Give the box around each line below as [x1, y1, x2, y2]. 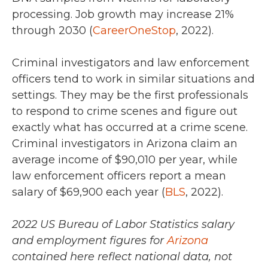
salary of [12, 185, 60, 199]
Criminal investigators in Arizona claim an [12, 137, 237, 151]
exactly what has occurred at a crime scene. [12, 121, 248, 135]
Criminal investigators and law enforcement [12, 56, 249, 70]
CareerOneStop [93, 24, 176, 38]
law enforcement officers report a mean [12, 169, 226, 183]
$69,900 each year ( [60, 185, 165, 199]
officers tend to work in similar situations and [12, 72, 255, 86]
